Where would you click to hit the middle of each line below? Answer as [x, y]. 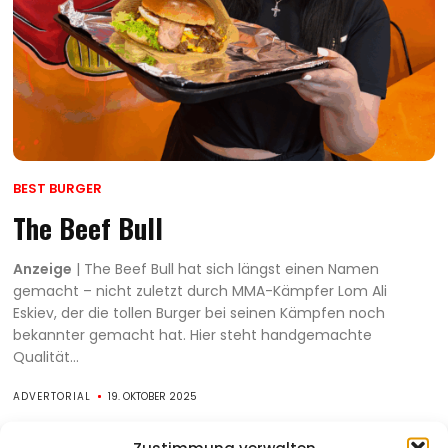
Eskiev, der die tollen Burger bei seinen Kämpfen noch [199, 312]
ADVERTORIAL [52, 396]
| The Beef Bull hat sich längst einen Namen [226, 268]
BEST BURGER [58, 188]
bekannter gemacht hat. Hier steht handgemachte [193, 334]
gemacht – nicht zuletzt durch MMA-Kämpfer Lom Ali [200, 290]
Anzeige [43, 268]
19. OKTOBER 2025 [153, 396]
